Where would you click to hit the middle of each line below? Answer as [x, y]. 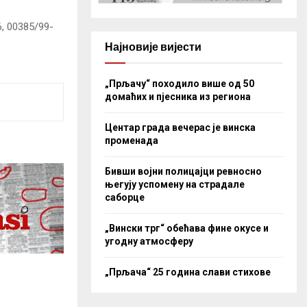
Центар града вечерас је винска [180, 127]
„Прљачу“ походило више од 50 [180, 83]
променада [132, 140]
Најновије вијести [153, 47]
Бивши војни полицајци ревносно [183, 171]
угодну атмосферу [149, 241]
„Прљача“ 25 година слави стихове [188, 272]
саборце [125, 197]
